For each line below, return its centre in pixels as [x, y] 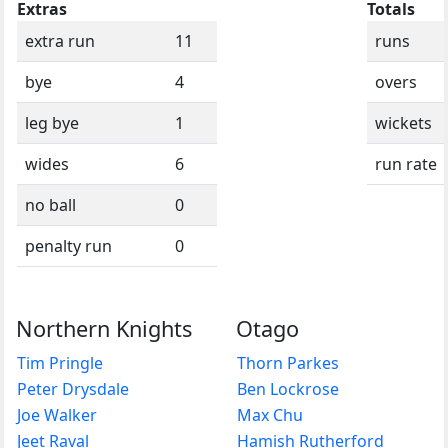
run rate [406, 163]
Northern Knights [104, 328]
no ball [50, 204]
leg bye [52, 122]
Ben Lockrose [288, 388]
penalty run [68, 245]
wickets [403, 122]
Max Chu [270, 414]
